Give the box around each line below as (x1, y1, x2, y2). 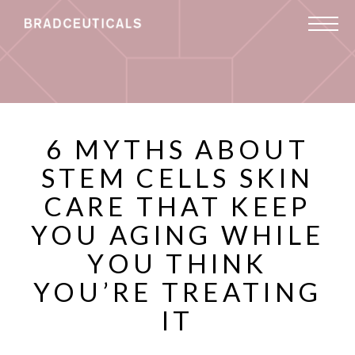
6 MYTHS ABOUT (46, 133, 309, 165)
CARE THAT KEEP (44, 190, 311, 222)
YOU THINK (87, 247, 268, 279)
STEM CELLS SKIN (40, 162, 315, 193)
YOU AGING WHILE (30, 219, 325, 250)
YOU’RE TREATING (32, 276, 323, 307)
